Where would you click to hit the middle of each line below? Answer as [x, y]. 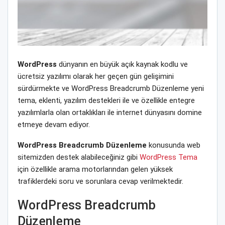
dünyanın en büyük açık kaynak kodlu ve [122, 64]
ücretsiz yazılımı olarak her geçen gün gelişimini [96, 76]
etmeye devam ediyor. [54, 124]
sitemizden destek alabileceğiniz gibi [79, 157]
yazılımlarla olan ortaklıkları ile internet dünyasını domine [110, 112]
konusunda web [174, 145]
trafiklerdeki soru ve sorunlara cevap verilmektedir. [100, 181]
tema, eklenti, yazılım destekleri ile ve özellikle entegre [106, 100]
